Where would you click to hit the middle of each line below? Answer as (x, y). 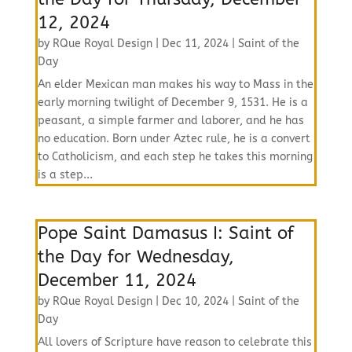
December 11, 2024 (117, 280)
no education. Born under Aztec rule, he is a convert (174, 139)
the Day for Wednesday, (136, 257)
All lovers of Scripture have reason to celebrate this (174, 342)
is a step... (65, 175)
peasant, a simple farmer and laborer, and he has (170, 121)
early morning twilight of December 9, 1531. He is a (172, 103)
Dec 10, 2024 (195, 301)
